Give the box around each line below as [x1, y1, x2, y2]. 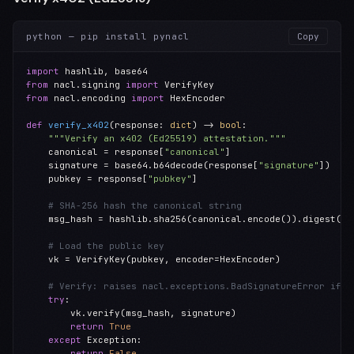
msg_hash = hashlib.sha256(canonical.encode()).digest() [26, 213, 347, 224]
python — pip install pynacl [26, 30, 190, 42]
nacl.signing [48, 79, 126, 90]
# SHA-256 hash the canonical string [48, 200, 242, 211]
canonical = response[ [26, 146, 164, 157]
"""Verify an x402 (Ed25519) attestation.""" [48, 133, 286, 144]
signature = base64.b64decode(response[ [26, 160, 258, 171]
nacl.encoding [48, 92, 131, 104]
